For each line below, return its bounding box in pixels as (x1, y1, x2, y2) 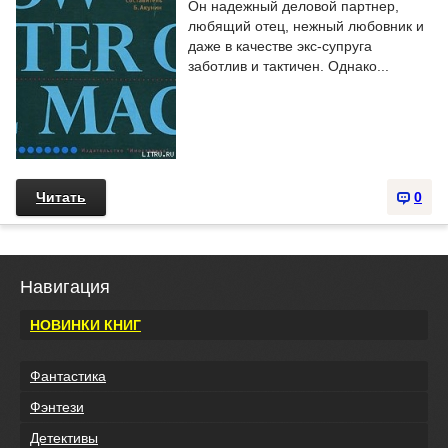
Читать (36, 189, 86, 205)
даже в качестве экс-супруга (188, 38, 372, 54)
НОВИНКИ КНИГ (30, 316, 141, 333)
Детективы (30, 429, 98, 446)
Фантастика (30, 367, 106, 384)
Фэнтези (30, 398, 84, 415)
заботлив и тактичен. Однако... (188, 58, 389, 74)
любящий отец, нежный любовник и (188, 18, 424, 34)
